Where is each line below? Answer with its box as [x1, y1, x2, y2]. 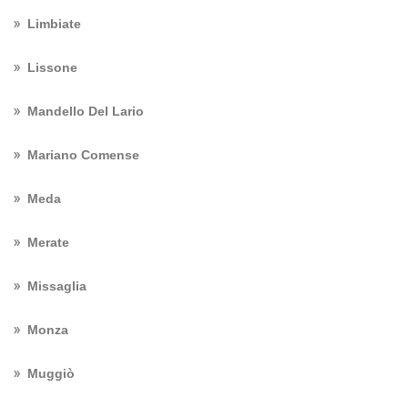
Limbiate [27, 16, 81, 31]
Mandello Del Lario [27, 104, 144, 118]
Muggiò [27, 366, 75, 381]
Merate [27, 235, 69, 250]
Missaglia [27, 279, 87, 293]
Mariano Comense [27, 148, 139, 162]
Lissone [27, 60, 77, 75]
